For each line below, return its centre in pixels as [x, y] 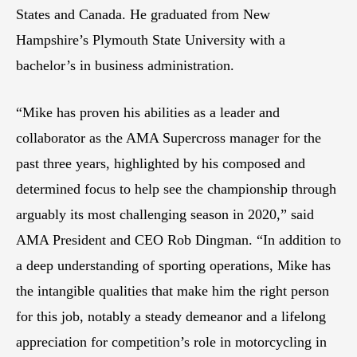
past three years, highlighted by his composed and [161, 163]
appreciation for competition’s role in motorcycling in [171, 341]
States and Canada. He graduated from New [143, 14]
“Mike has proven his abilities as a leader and [148, 112]
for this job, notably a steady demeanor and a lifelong [171, 316]
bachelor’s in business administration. [125, 65]
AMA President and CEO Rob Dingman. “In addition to [178, 239]
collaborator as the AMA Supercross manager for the [169, 137]
